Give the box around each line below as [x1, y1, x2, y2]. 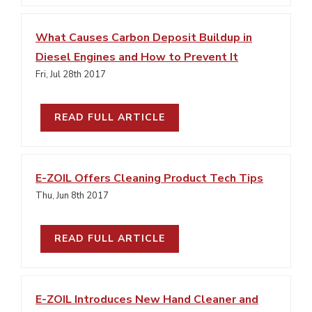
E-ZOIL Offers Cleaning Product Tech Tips [36, 171, 263, 186]
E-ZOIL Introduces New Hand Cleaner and [36, 292, 258, 307]
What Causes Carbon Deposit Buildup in [36, 30, 252, 45]
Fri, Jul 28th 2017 [36, 68, 106, 81]
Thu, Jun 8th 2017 [36, 189, 109, 202]
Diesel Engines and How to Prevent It [36, 49, 238, 65]
